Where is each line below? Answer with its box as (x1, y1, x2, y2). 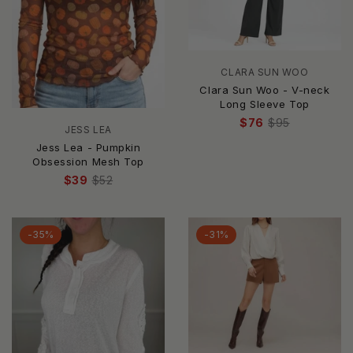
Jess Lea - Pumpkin (35, 140, 141, 154)
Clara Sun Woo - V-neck (199, 83, 330, 96)
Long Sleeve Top (220, 97, 310, 110)
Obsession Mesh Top (32, 154, 144, 168)
